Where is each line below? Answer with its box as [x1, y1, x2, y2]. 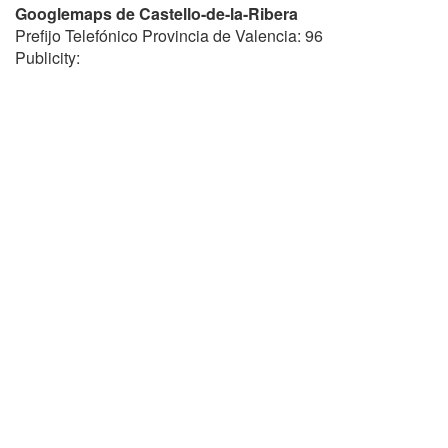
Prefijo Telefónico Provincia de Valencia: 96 [15, 24, 323, 47]
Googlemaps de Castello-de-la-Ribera [15, 2, 298, 25]
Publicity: [15, 46, 80, 69]
